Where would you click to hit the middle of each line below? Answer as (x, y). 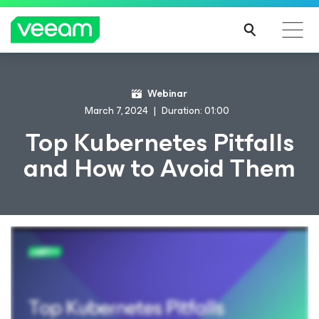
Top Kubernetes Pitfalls (159, 142)
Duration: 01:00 (195, 111)
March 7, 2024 (116, 111)
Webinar (167, 94)
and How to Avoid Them (159, 168)
